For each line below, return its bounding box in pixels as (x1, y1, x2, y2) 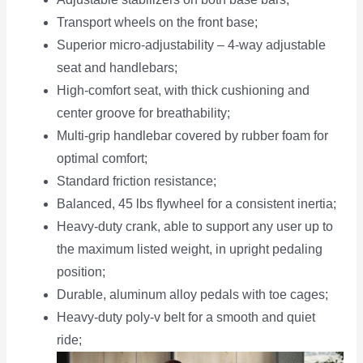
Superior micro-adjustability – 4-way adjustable (57, 38, 327, 53)
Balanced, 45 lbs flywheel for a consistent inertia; (57, 197, 337, 211)
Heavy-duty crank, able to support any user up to (57, 220, 334, 234)
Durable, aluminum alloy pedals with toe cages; (57, 288, 329, 302)
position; (57, 265, 106, 280)
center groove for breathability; (57, 106, 231, 121)
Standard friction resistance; (57, 174, 217, 189)
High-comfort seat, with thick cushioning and (57, 83, 310, 98)
